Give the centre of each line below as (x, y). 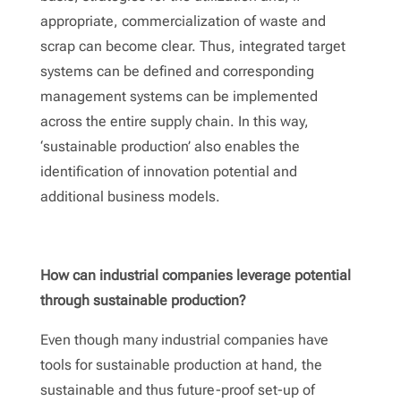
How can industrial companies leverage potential (195, 275)
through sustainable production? (143, 300)
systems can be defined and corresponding (177, 71)
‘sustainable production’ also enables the (170, 146)
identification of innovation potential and (168, 171)
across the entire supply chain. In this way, (174, 121)
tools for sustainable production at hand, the (181, 364)
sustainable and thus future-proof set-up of (177, 389)
